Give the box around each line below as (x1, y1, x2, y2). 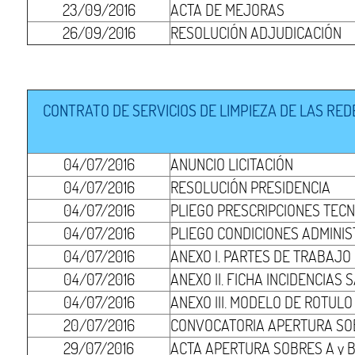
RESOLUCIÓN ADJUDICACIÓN (170, 22, 342, 43)
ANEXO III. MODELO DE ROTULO (170, 292, 353, 312)
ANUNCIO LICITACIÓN (170, 154, 294, 174)
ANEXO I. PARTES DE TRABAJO (170, 246, 352, 266)
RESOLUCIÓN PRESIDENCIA (170, 177, 331, 197)
